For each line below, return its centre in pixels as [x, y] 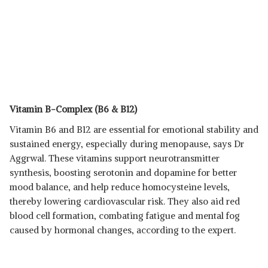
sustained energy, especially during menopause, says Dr [127, 144]
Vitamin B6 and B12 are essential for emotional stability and [134, 130]
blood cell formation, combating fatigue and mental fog [125, 216]
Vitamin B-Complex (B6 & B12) [73, 109]
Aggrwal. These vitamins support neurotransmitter [115, 158]
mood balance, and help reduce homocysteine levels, [120, 187]
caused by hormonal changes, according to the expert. [123, 230]
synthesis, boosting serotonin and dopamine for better [123, 173]
